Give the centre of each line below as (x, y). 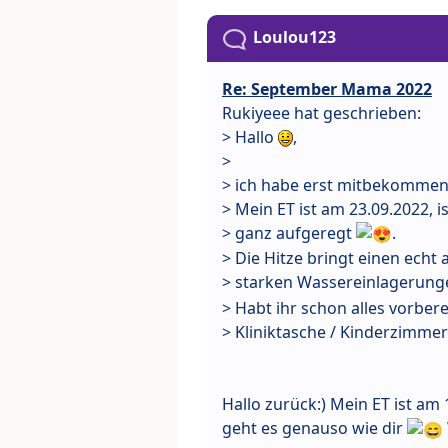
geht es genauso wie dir (314, 428)
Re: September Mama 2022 (327, 88)
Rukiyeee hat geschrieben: (321, 112)
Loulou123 (294, 37)
